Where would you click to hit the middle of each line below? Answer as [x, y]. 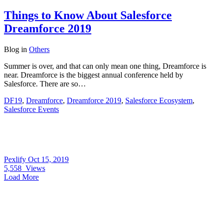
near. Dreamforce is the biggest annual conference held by [94, 75]
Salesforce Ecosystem [159, 100]
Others [39, 49]
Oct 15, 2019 [48, 159]
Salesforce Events [31, 109]
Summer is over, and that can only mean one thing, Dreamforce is [105, 66]
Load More [21, 177]
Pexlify [16, 159]
